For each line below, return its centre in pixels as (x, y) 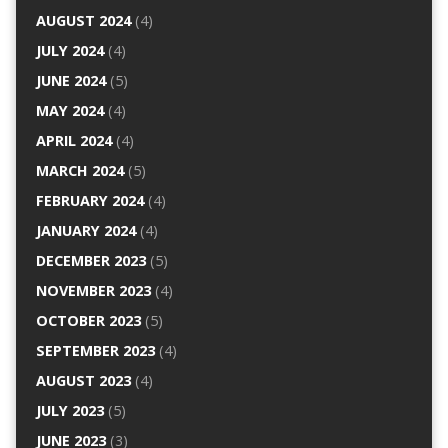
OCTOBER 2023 (88, 321)
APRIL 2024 (73, 141)
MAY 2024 (69, 111)
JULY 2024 (69, 51)
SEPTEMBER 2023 (95, 351)
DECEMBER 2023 (90, 261)
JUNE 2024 (70, 81)
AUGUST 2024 (83, 21)
